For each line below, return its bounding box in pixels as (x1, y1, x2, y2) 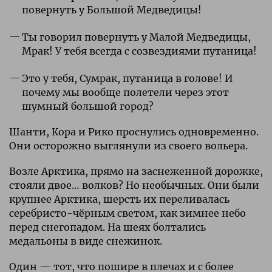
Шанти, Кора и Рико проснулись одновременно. (9, 125, 259, 138)
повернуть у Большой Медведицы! (21, 3, 202, 16)
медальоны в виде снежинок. (9, 234, 162, 247)
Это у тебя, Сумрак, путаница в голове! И (21, 72, 233, 84)
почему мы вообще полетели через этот (21, 86, 229, 98)
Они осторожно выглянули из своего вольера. (9, 139, 248, 152)
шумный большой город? (21, 100, 154, 112)
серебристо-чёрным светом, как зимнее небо (9, 206, 246, 219)
